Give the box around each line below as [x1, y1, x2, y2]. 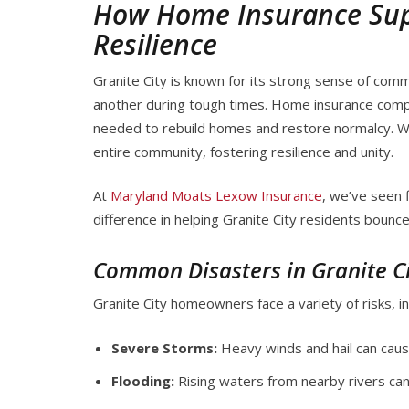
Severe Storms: [111, 338, 217, 357]
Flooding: [111, 371, 174, 390]
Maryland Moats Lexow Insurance [110, 186, 322, 204]
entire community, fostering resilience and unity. [93, 142, 393, 161]
